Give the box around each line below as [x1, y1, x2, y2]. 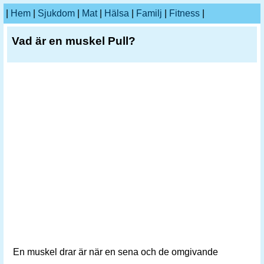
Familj [136, 8, 162, 18]
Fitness [169, 8, 200, 18]
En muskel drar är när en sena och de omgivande [13, 247, 218, 257]
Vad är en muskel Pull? [12, 35, 136, 47]
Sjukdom [38, 8, 75, 18]
